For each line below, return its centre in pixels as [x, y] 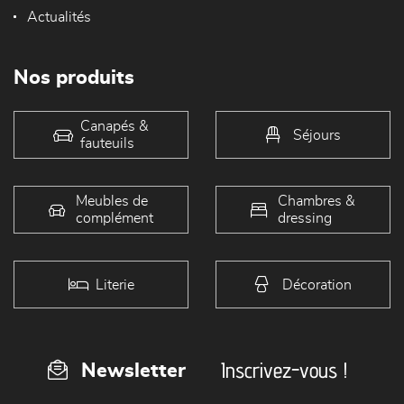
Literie [115, 285]
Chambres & [317, 201]
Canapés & [115, 126]
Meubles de [112, 201]
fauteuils [107, 143]
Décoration [317, 285]
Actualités [59, 18]
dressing [305, 218]
